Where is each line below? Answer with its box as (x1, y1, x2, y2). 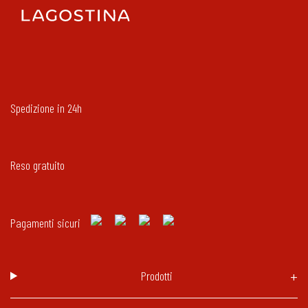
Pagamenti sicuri (10, 214, 80, 230)
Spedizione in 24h (10, 100, 82, 115)
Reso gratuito (10, 157, 65, 173)
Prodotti (141, 267, 173, 283)
